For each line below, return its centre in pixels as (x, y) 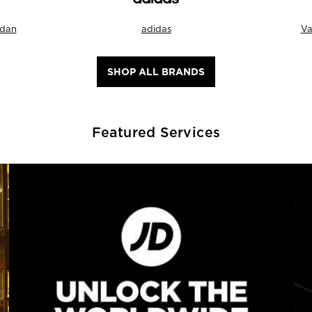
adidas (156, 29)
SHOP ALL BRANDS (156, 71)
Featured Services (156, 133)
